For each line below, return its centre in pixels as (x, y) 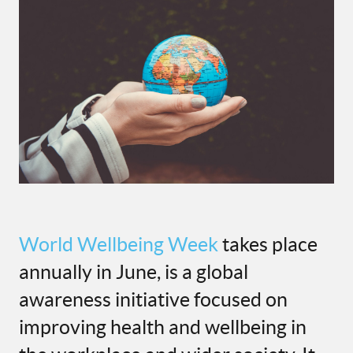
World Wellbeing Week (119, 245)
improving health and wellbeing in (163, 327)
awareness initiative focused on (153, 300)
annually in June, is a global (134, 272)
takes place (268, 245)
